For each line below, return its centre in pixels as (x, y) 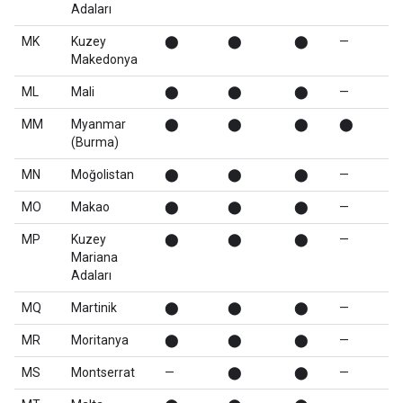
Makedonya (104, 59)
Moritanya (100, 340)
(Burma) (95, 142)
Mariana (94, 257)
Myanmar (99, 124)
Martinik (94, 308)
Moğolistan (103, 175)
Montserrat (103, 372)
